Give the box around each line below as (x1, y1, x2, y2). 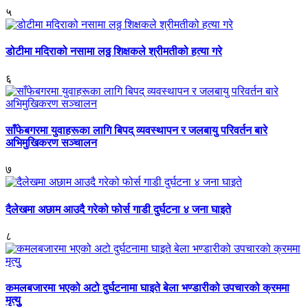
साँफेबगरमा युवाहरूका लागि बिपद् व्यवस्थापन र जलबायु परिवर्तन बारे (5, 124, 267, 136)
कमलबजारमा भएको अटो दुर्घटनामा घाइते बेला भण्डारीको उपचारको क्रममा (5, 282, 289, 294)
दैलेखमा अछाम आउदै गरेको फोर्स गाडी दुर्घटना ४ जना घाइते (5, 203, 231, 215)
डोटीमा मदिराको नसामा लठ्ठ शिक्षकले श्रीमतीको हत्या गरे (5, 45, 222, 58)
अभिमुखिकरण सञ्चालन (5, 136, 97, 148)
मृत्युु (5, 294, 21, 307)
